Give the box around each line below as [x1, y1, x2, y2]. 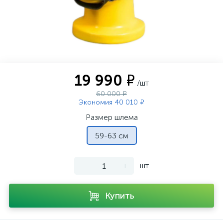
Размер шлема [85, 112, 138, 122]
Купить [105, 190, 134, 201]
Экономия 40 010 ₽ [79, 98, 144, 107]
